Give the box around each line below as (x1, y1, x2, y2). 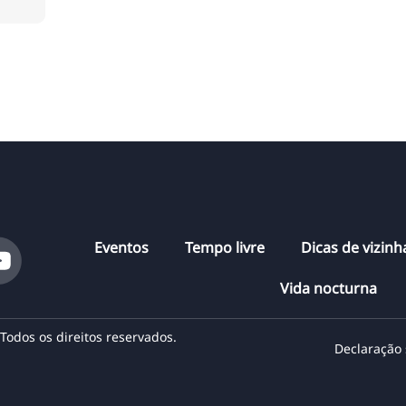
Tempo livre (185, 237, 266, 257)
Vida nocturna (280, 277, 378, 298)
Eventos (94, 237, 150, 257)
